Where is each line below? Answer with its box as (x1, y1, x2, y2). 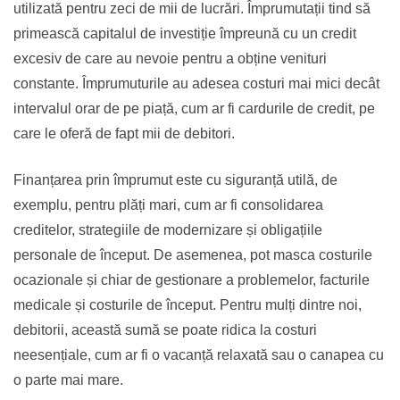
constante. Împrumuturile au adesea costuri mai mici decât (13, 75, 379, 91)
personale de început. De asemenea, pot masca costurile (13, 246, 372, 262)
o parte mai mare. (13, 371, 123, 387)
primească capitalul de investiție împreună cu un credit (13, 25, 356, 41)
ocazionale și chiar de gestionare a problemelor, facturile (13, 271, 370, 287)
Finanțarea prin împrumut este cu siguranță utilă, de (13, 171, 337, 187)
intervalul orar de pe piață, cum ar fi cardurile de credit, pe (13, 100, 375, 116)
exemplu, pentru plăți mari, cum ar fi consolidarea (13, 196, 323, 212)
